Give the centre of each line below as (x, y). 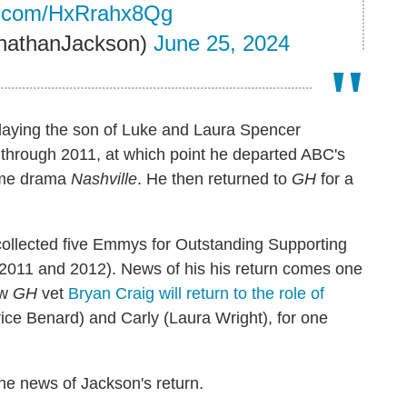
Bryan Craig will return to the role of (196, 293)
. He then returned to (214, 179)
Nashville (104, 179)
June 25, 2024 (221, 43)
